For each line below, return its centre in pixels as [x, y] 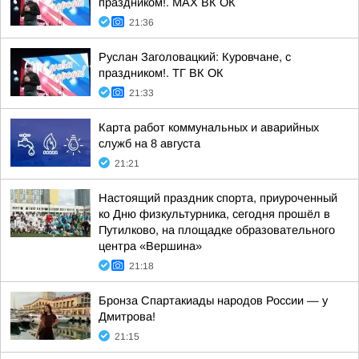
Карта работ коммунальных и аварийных [209, 127]
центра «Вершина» [150, 246]
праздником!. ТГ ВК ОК [161, 73]
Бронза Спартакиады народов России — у [213, 301]
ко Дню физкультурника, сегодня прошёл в [214, 214]
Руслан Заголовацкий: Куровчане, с [195, 57]
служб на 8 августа [149, 143]
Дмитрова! [127, 317]
